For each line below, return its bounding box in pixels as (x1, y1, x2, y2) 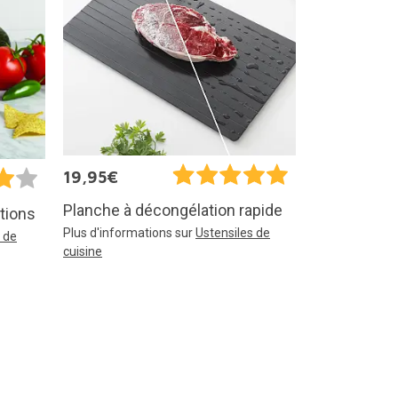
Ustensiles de (195, 226, 270, 241)
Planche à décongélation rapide (63, 201, 283, 220)
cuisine (63, 244, 102, 259)
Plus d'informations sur (63, 226, 195, 241)
